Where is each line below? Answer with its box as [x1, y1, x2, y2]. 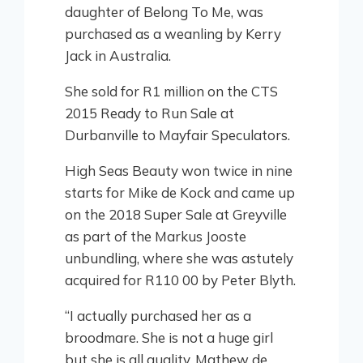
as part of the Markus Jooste [65, 228, 246, 246]
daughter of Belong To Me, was [65, 3, 263, 21]
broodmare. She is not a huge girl [65, 329, 273, 347]
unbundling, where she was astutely [65, 250, 293, 267]
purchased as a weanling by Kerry [65, 25, 281, 43]
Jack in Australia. [65, 47, 171, 65]
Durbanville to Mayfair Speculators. [65, 126, 290, 144]
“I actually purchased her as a [65, 307, 251, 325]
